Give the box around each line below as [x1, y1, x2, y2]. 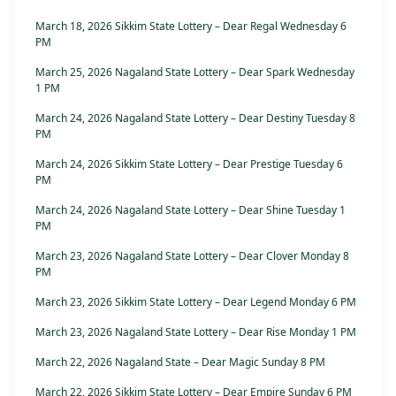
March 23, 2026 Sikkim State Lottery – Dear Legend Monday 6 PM [35, 294, 356, 310]
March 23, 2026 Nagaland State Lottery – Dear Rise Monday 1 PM [35, 324, 356, 340]
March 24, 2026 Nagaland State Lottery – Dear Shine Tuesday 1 [35, 202, 346, 218]
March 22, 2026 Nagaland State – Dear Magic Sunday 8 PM [35, 354, 325, 370]
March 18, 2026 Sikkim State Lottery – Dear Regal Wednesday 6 [35, 19, 346, 34]
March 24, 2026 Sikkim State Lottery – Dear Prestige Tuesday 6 [35, 156, 343, 172]
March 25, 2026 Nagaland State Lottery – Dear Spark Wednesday [35, 65, 354, 80]
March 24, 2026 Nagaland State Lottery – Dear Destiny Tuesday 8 [35, 110, 355, 126]
